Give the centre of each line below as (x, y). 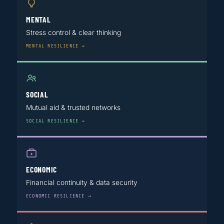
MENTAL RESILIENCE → (56, 46)
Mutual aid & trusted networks (73, 108)
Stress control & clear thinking (73, 33)
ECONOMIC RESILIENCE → (59, 196)
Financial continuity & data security (82, 183)
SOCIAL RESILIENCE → (56, 121)
